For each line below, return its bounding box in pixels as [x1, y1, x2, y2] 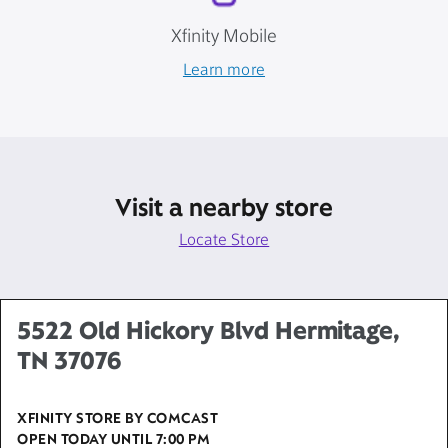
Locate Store [178, 232, 270, 249]
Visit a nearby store [115, 191, 333, 223]
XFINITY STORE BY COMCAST [17, 408, 218, 427]
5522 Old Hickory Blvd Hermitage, [17, 314, 401, 346]
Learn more [182, 62, 266, 79]
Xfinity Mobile [170, 27, 277, 46]
